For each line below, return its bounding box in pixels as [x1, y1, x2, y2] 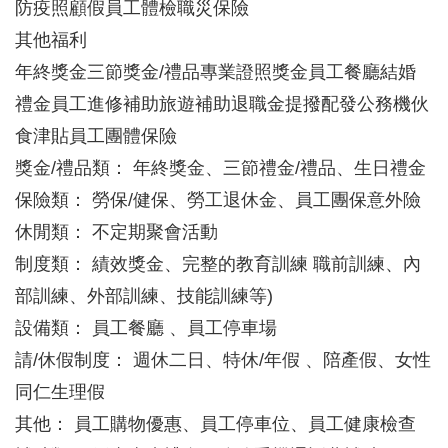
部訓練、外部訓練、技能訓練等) [15, 286, 273, 307]
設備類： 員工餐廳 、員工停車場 [15, 318, 277, 339]
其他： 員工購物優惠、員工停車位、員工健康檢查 [15, 414, 416, 435]
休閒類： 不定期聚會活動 [15, 222, 218, 243]
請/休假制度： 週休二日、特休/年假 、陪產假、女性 [15, 350, 431, 371]
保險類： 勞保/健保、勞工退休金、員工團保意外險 [15, 190, 421, 211]
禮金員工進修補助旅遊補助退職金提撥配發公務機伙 [15, 94, 429, 115]
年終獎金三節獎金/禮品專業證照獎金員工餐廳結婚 [15, 62, 416, 83]
